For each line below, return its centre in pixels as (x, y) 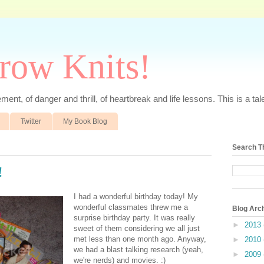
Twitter (31, 121)
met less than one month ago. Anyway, (140, 239)
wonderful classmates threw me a (131, 207)
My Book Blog (85, 121)
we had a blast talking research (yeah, (138, 250)
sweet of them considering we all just (137, 229)
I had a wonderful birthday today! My (136, 197)
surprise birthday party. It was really (134, 218)
